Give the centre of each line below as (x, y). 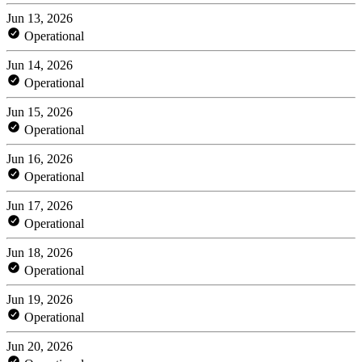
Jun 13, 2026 (40, 18)
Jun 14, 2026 (40, 65)
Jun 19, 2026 (40, 299)
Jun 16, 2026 (40, 158)
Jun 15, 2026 (40, 112)
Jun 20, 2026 (40, 346)
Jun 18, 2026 (40, 252)
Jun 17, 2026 (40, 205)
